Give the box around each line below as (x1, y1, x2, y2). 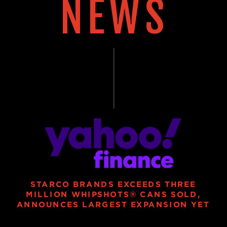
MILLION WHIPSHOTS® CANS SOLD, (25, 190, 201, 199)
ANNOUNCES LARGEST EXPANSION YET (16, 200, 210, 209)
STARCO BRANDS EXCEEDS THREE (30, 180, 196, 188)
